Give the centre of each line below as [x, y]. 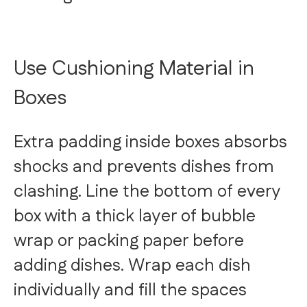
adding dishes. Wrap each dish [132, 266]
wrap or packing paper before [129, 242]
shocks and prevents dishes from [144, 168]
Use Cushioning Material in [134, 69]
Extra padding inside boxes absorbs [150, 143]
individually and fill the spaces [130, 291]
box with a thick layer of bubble [135, 217]
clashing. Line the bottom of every [147, 192]
